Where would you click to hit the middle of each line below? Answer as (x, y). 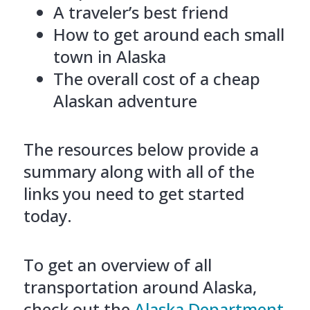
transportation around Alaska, (140, 286)
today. (47, 215)
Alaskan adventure (125, 100)
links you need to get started (134, 193)
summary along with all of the (139, 171)
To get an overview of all (117, 264)
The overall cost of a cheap (156, 78)
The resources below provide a (141, 149)
